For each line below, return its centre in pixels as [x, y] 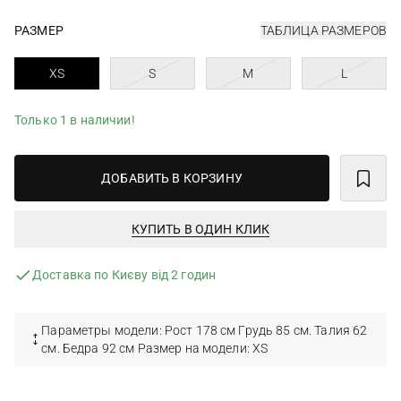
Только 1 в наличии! [75, 120]
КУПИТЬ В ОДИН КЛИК [200, 229]
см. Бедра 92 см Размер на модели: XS [155, 348]
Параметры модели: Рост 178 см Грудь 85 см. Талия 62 [205, 330]
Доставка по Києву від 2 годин [124, 275]
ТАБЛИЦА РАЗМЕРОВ [323, 30]
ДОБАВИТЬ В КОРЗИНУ [172, 178]
